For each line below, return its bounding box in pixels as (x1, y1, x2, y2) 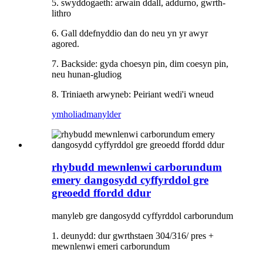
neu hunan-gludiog (52, 69, 122, 79)
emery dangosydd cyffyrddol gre (52, 174, 208, 187)
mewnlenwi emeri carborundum (52, 241, 170, 252)
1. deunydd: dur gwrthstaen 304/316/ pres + (52, 231, 214, 241)
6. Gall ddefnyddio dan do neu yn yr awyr (52, 28, 208, 38)
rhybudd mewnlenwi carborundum (52, 161, 222, 174)
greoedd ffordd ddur (52, 187, 151, 200)
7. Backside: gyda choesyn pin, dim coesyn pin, (52, 58, 228, 69)
